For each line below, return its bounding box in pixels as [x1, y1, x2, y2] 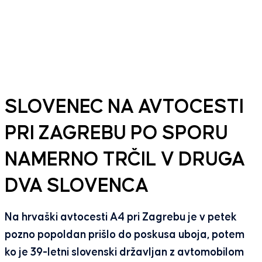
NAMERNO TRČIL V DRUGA [4, 150, 245, 170]
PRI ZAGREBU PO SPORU [4, 124, 228, 144]
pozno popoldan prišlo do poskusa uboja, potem [4, 229, 244, 241]
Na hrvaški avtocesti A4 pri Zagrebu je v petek [4, 212, 237, 223]
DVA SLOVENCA [4, 177, 149, 196]
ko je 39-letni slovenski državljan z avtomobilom [4, 247, 244, 258]
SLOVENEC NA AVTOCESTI [4, 98, 244, 118]
